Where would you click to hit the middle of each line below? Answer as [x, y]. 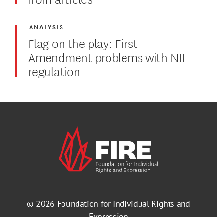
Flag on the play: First [83, 42]
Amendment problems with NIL [108, 56]
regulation [54, 70]
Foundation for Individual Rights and [124, 204]
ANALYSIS [47, 26]
